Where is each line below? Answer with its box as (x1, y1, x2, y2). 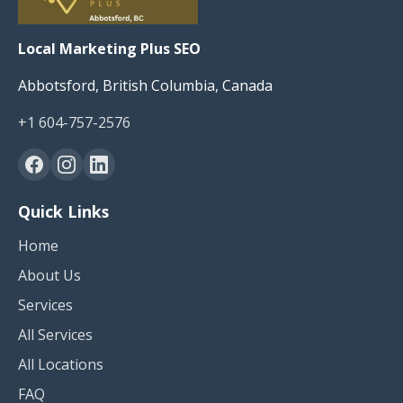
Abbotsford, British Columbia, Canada (18, 76, 273, 96)
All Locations (18, 354, 103, 375)
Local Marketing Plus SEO (18, 39, 201, 59)
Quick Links (18, 201, 109, 223)
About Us (18, 265, 81, 286)
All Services (18, 325, 93, 345)
